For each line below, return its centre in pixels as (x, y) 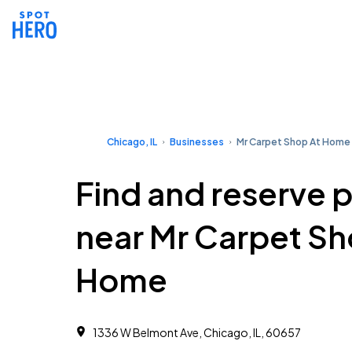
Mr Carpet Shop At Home (293, 142)
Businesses (197, 142)
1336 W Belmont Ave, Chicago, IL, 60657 (197, 332)
